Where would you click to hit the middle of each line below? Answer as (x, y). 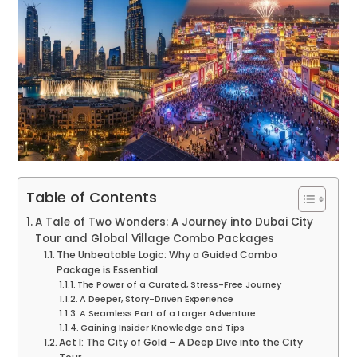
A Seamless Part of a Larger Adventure (168, 314)
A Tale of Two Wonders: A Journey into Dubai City (175, 222)
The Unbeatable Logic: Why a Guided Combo (167, 255)
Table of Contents (92, 198)
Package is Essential (108, 270)
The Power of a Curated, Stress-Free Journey (180, 285)
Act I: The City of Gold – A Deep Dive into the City (181, 343)
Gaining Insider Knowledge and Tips (163, 328)
